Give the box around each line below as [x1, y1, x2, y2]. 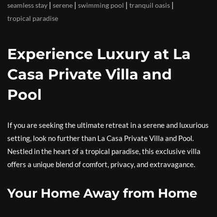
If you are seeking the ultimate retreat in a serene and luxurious [7, 121, 209, 129]
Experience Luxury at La [7, 45, 191, 63]
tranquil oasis [129, 1, 170, 9]
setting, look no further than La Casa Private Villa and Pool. [7, 134, 194, 142]
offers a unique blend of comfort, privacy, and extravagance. [7, 160, 195, 169]
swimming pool [78, 1, 124, 9]
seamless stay [7, 1, 47, 9]
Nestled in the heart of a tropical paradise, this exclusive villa [7, 147, 201, 155]
